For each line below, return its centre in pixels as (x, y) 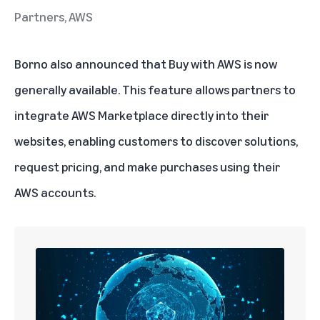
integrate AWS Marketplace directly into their (141, 115)
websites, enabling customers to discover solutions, (156, 141)
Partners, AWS (54, 17)
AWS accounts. (55, 192)
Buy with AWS (205, 64)
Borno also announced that (91, 64)
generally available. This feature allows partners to (155, 90)
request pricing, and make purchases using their (147, 167)
